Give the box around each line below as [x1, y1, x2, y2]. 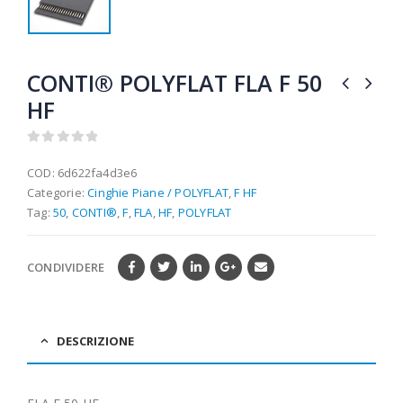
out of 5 [34, 148, 86, 160]
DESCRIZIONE [57, 333, 134, 350]
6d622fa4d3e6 [58, 164, 138, 181]
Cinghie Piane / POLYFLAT [87, 184, 229, 201]
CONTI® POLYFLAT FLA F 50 [27, 67, 322, 98]
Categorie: [27, 184, 88, 201]
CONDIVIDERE [27, 259, 105, 276]
